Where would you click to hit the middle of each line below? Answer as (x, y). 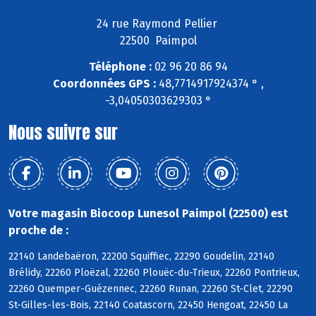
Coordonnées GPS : (104, 84)
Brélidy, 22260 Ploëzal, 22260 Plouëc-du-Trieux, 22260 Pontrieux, (154, 273)
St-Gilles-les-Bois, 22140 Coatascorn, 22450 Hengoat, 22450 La (148, 305)
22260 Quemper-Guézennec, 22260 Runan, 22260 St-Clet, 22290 (151, 289)
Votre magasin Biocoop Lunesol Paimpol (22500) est (148, 214)
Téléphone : (120, 67)
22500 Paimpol (158, 41)
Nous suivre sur (63, 133)
